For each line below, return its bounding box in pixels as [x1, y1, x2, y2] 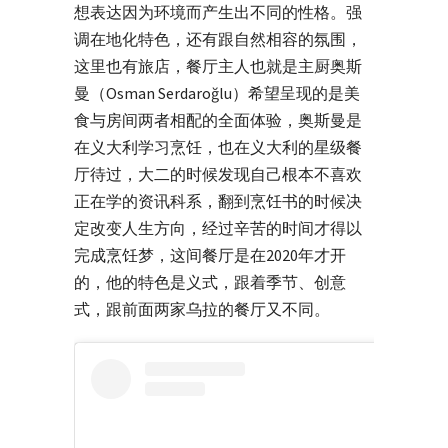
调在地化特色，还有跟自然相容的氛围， [74, 28, 362, 49]
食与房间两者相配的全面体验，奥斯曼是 [74, 109, 362, 130]
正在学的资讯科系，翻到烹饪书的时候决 [74, 190, 362, 211]
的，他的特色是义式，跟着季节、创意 [74, 271, 346, 292]
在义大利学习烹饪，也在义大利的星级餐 [74, 136, 362, 157]
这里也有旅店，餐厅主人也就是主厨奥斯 [74, 55, 362, 76]
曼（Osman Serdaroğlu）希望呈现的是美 [74, 82, 360, 103]
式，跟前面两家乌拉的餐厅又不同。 [74, 298, 330, 319]
